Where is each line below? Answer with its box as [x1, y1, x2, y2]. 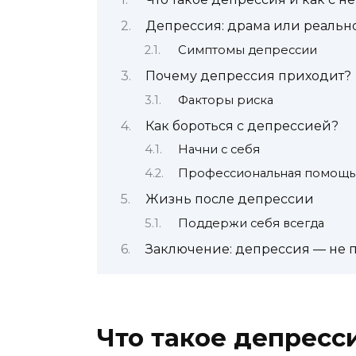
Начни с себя [177, 142, 260, 157]
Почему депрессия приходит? [145, 68, 351, 84]
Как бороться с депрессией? [145, 118, 339, 134]
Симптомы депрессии [177, 42, 317, 57]
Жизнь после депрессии [145, 192, 314, 207]
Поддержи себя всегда [177, 215, 324, 230]
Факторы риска [177, 92, 273, 107]
